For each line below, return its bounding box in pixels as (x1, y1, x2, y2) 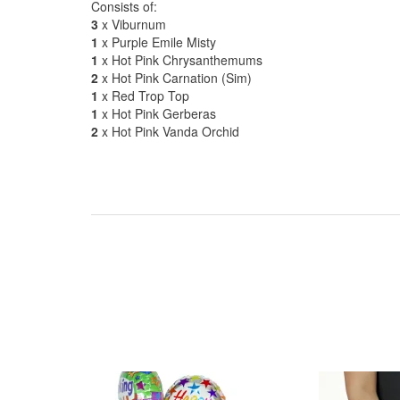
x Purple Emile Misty (98, 33, 216, 51)
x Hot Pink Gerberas (98, 104, 216, 122)
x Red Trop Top (98, 87, 189, 104)
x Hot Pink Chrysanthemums (98, 51, 262, 69)
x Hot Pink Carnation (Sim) (98, 69, 252, 87)
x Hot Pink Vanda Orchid (98, 122, 239, 140)
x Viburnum (98, 15, 166, 33)
